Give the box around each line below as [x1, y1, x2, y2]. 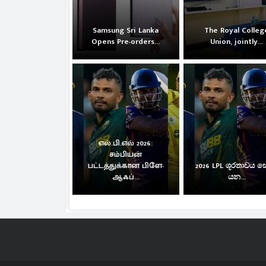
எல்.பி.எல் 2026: [99, 137, 153, 150]
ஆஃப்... [112, 170, 140, 184]
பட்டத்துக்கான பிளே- [87, 159, 164, 173]
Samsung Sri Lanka [93, 23, 159, 37]
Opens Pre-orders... [91, 34, 160, 48]
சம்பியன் [109, 148, 142, 161]
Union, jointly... [210, 34, 264, 48]
